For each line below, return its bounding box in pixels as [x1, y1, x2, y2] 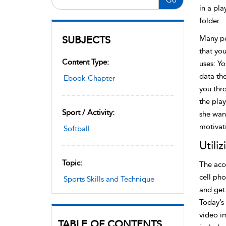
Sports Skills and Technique [64, 174, 154, 184]
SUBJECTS [62, 33, 110, 46]
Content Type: [62, 57, 109, 67]
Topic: [62, 158, 82, 167]
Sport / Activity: [62, 107, 115, 117]
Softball [64, 124, 90, 133]
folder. [199, 16, 221, 25]
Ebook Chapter [64, 73, 115, 83]
